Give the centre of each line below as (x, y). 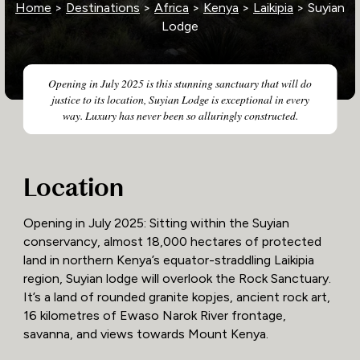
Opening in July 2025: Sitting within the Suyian (156, 223)
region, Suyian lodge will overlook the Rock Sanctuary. (177, 279)
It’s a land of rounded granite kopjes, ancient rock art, (176, 297)
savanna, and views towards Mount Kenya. (145, 334)
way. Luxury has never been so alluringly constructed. (180, 115)
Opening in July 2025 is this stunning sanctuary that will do (180, 83)
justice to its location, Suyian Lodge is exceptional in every (180, 99)
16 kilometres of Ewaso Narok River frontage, (154, 316)
